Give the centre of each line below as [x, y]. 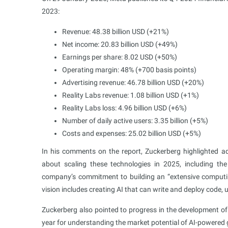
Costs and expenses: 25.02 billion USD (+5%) [132, 133]
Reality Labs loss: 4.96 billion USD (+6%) [124, 108]
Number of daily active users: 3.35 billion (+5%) [135, 120]
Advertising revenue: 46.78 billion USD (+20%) [133, 82]
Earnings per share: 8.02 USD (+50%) [120, 57]
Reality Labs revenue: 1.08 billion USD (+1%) [131, 95]
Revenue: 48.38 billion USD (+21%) [116, 31]
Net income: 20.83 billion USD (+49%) [120, 44]
